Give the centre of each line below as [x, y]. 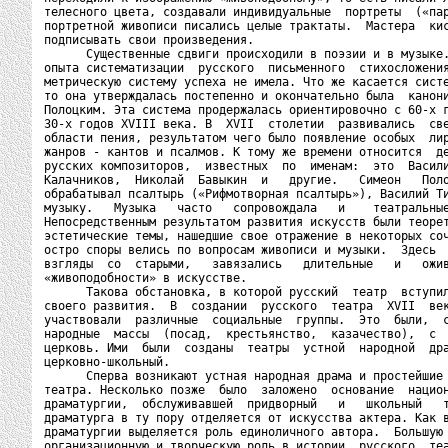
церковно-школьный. [107, 362]
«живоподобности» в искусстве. [145, 278]
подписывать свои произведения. [149, 40]
